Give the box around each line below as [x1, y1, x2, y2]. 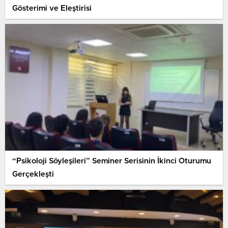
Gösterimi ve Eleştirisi [12, 4, 92, 12]
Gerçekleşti [12, 170, 54, 178]
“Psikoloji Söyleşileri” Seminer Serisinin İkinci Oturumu [12, 157, 211, 165]
